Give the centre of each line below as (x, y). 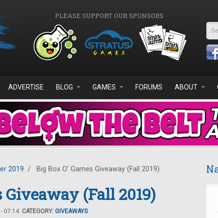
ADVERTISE (26, 87)
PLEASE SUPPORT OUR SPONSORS (109, 16)
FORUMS (149, 87)
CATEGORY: (38, 211)
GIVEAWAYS (71, 211)
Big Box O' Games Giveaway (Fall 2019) (97, 169)
